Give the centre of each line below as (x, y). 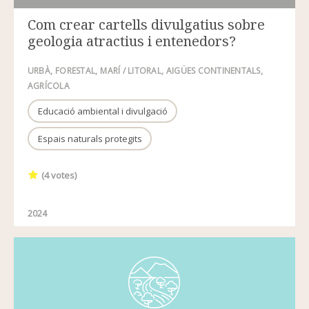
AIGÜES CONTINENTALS (213, 70)
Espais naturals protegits (90, 139)
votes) (63, 175)
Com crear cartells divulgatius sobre (146, 24)
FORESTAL (76, 70)
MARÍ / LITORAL (131, 70)
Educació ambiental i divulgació (102, 111)
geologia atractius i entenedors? (132, 41)
